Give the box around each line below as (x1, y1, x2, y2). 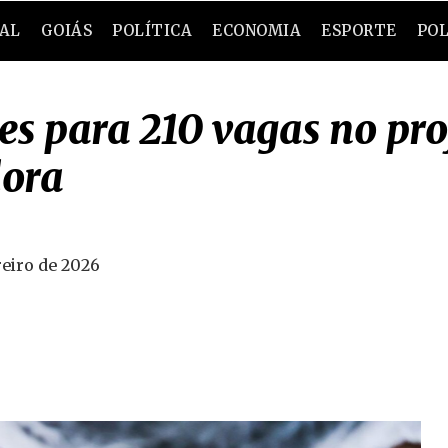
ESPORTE (321, 21, 397, 40)
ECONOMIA (212, 21, 302, 40)
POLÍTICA (112, 21, 193, 40)
